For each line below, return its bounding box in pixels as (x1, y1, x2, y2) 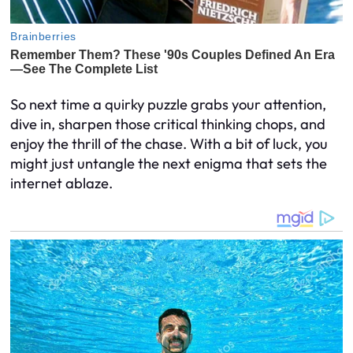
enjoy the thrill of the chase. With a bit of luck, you (10, 135, 328, 154)
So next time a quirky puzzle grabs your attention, (10, 95, 326, 114)
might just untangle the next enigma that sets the (10, 154, 327, 173)
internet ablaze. (10, 174, 113, 193)
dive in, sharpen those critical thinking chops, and (10, 115, 325, 134)
